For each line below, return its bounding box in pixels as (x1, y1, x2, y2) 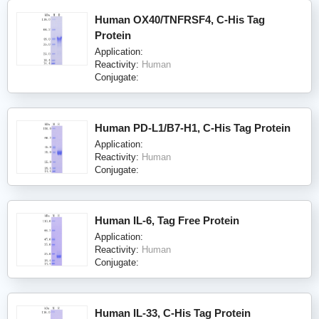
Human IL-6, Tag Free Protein (95, 214, 239, 226)
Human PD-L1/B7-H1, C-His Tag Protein (95, 121, 291, 134)
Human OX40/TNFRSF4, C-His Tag (95, 13, 265, 26)
